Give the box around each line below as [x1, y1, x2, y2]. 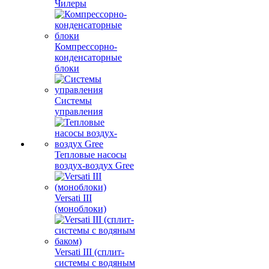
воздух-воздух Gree [55, 160, 134, 171]
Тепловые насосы [55, 150, 127, 160]
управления [55, 106, 103, 116]
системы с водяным [55, 258, 135, 268]
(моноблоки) [55, 204, 106, 214]
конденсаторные [55, 52, 122, 62]
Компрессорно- [55, 41, 117, 52]
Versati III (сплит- [55, 247, 124, 257]
